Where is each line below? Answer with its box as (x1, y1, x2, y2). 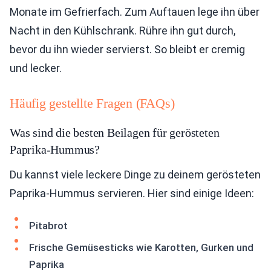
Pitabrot (29, 220, 68, 232)
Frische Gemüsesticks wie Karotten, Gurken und (29, 241, 253, 254)
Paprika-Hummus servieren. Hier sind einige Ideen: (10, 187, 254, 200)
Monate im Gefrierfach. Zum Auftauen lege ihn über (10, 5, 260, 19)
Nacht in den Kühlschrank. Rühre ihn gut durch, (10, 24, 235, 38)
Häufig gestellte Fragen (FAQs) (10, 96, 175, 111)
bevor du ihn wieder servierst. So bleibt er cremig (10, 43, 245, 56)
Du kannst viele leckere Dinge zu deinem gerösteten (10, 168, 261, 181)
